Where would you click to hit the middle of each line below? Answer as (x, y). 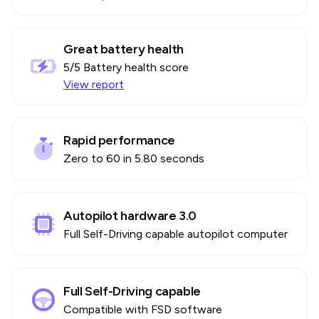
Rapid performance (119, 140)
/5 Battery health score (129, 67)
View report (94, 84)
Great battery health (124, 49)
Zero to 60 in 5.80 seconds (134, 158)
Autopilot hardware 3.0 (130, 216)
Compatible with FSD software (143, 309)
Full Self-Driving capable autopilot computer (176, 234)
